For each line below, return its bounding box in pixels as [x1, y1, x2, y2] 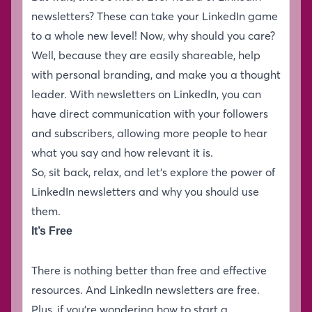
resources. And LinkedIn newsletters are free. [31, 282, 260, 297]
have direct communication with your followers [31, 106, 268, 120]
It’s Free [31, 224, 72, 237]
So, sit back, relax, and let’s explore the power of [31, 164, 275, 179]
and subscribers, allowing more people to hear [31, 125, 267, 140]
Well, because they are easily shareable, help [31, 47, 260, 62]
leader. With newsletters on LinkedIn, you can [31, 86, 261, 101]
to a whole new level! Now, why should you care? [31, 28, 275, 42]
